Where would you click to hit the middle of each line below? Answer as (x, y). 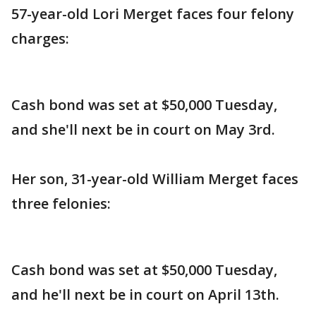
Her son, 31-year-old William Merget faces (155, 179)
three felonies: (61, 203)
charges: (40, 38)
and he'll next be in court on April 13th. (145, 294)
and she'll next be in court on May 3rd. (143, 129)
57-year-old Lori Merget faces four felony (153, 14)
